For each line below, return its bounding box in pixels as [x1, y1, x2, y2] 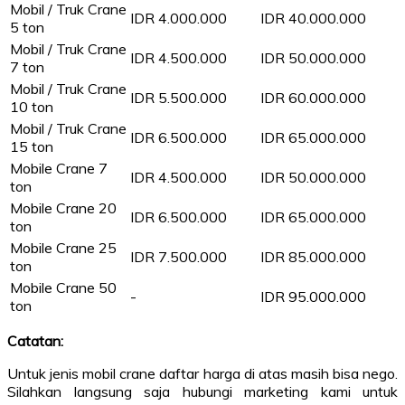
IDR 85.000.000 [260, 248, 366, 267]
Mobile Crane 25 [10, 239, 117, 258]
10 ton [10, 98, 53, 117]
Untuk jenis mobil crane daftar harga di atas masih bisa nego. [7, 364, 398, 383]
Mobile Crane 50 [10, 278, 117, 297]
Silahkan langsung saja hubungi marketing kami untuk [7, 382, 398, 401]
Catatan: [7, 332, 63, 351]
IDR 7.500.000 [130, 248, 227, 267]
